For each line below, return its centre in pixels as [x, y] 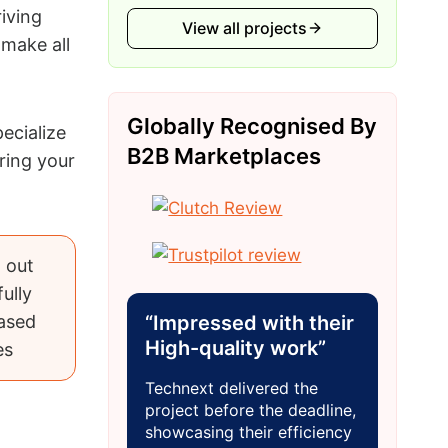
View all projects [244, 27]
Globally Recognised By [251, 125]
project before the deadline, [250, 409]
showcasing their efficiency [248, 431]
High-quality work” [235, 347]
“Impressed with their [249, 322]
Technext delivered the [231, 387]
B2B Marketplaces [223, 155]
